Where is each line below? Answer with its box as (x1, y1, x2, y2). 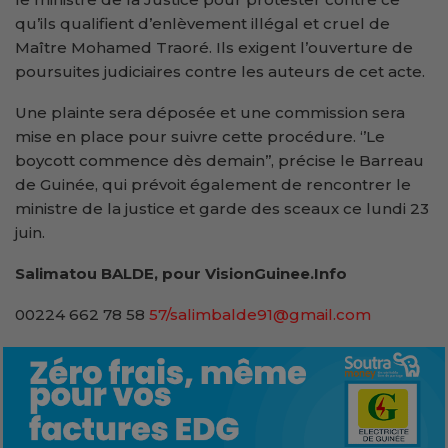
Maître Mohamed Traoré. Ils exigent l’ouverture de (15, 38, 413, 58)
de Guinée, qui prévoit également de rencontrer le (15, 175, 411, 195)
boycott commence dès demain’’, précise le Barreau (15, 151, 424, 171)
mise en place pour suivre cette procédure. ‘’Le (15, 127, 385, 147)
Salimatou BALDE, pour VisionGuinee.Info (15, 264, 347, 284)
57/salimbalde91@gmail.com (149, 305, 371, 325)
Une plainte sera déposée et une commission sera (15, 103, 405, 123)
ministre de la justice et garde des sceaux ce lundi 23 (15, 199, 429, 219)
